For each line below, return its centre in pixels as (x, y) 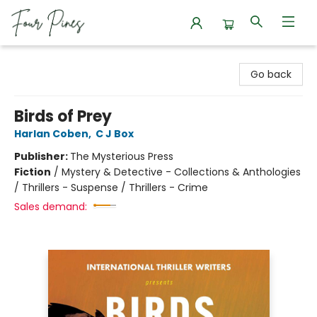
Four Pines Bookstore (61, 59)
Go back (271, 74)
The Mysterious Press (122, 156)
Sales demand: (51, 207)
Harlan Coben (51, 134)
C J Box (115, 134)
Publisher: (42, 156)
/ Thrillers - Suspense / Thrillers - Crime (111, 188)
